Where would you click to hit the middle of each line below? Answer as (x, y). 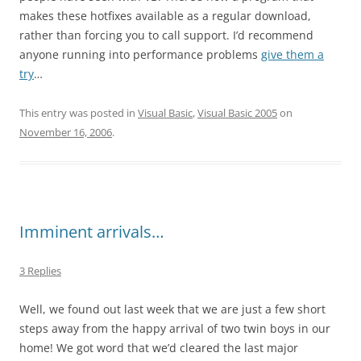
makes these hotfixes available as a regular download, (165, 16)
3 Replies (40, 271)
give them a (293, 54)
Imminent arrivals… (92, 232)
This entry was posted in (79, 113)
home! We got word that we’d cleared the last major (159, 348)
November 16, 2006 (66, 132)
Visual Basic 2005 (237, 113)
